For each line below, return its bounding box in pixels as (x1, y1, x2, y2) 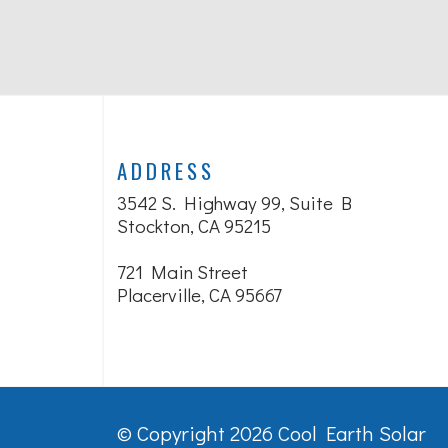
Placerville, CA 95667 (117, 282, 282, 307)
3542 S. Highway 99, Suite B (117, 190, 352, 215)
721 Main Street (117, 259, 248, 284)
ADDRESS (117, 155, 215, 186)
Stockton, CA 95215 (117, 213, 271, 238)
